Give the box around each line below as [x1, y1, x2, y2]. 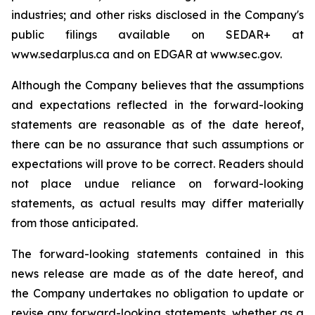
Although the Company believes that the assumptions [11, 78, 304, 92]
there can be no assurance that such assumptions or [11, 137, 304, 151]
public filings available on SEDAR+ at [11, 27, 304, 41]
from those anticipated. [11, 216, 138, 230]
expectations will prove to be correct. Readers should [11, 157, 304, 171]
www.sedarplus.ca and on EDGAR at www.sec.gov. [11, 47, 282, 61]
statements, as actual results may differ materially [11, 196, 304, 210]
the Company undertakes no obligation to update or [11, 286, 304, 300]
